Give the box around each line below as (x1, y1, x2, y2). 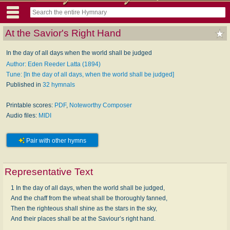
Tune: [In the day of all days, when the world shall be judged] (6, 70, 174, 78)
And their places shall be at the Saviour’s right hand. (11, 215, 156, 222)
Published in (6, 81, 43, 88)
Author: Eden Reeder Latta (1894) (6, 60, 101, 68)
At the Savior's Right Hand (5, 27, 121, 39)
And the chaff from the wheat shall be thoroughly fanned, (11, 194, 167, 202)
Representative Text (5, 166, 93, 177)
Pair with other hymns (25, 137, 86, 144)
